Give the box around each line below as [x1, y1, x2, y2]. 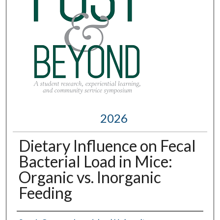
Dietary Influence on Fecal [18, 136, 196, 155]
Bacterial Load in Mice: [18, 151, 172, 171]
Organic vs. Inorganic [18, 167, 161, 187]
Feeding [18, 183, 72, 202]
